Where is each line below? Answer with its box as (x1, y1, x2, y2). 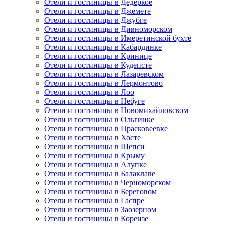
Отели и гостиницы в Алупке (44, 160, 147, 169)
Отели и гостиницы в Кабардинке (44, 43, 162, 52)
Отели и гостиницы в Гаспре (44, 196, 144, 205)
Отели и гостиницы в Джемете (44, 7, 151, 16)
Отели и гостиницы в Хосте (44, 133, 141, 142)
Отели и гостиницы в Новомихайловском (44, 106, 188, 115)
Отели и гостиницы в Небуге (44, 97, 145, 106)
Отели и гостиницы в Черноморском (44, 178, 171, 187)
